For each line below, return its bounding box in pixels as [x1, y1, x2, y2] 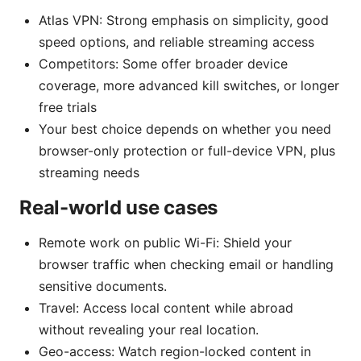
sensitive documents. [39, 277, 167, 294]
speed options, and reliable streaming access [39, 33, 314, 50]
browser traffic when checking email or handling [39, 255, 334, 272]
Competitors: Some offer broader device [39, 55, 288, 72]
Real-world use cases [19, 195, 218, 219]
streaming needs [39, 164, 139, 180]
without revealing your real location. [39, 321, 259, 338]
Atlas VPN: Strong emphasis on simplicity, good [39, 11, 329, 28]
